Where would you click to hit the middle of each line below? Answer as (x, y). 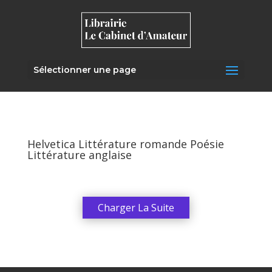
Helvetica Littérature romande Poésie (125, 144)
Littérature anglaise (79, 155)
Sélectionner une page (84, 70)
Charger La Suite (136, 208)
